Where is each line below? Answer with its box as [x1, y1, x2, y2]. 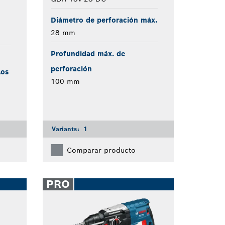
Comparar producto [66, 145, 136, 155]
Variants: [51, 125, 81, 133]
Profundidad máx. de [50, 49, 125, 58]
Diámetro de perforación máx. [50, 15, 157, 25]
